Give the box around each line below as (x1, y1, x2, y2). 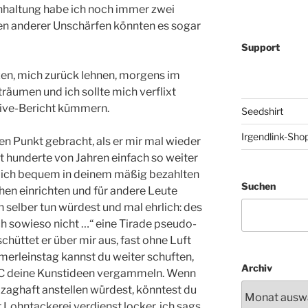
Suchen (241, 180, 276, 192)
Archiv (241, 262, 272, 274)
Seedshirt (241, 105, 283, 117)
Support (241, 41, 280, 53)
